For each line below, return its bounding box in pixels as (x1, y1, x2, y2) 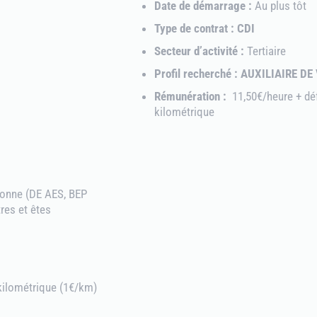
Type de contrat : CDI (154, 21, 255, 35)
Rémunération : (154, 89, 226, 103)
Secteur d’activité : (154, 44, 244, 58)
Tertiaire (243, 44, 286, 58)
